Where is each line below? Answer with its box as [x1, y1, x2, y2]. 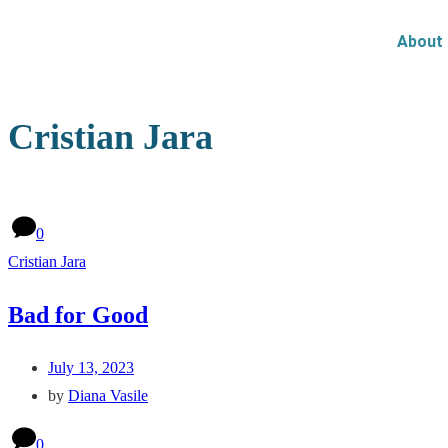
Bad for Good [8, 302, 148, 329]
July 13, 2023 [48, 359, 134, 377]
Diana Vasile [68, 387, 148, 405]
